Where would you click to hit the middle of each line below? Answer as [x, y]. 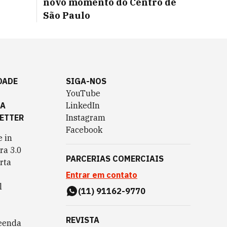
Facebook [84, 130]
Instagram [86, 118]
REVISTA [83, 220]
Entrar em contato [102, 175]
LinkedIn [83, 105]
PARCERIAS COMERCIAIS [115, 159]
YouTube [83, 93]
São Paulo [67, 15]
